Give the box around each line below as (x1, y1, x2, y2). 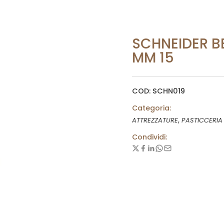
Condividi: (132, 132, 167, 142)
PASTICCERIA (181, 115, 222, 125)
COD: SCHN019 (132, 86, 185, 96)
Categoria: (132, 103, 171, 113)
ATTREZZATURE (132, 115, 178, 125)
